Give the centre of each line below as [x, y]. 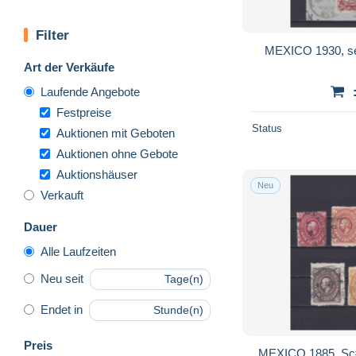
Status [267, 128]
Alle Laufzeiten [78, 251]
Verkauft [62, 195]
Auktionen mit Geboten [116, 133]
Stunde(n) [178, 310]
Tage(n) [184, 279]
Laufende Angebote [90, 91]
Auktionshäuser [97, 174]
